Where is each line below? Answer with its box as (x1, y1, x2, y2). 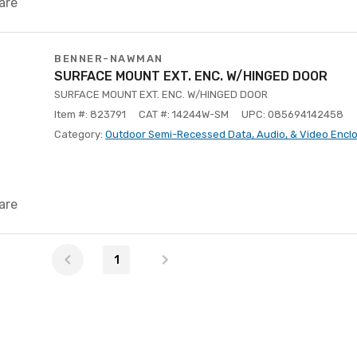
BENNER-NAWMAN (54, 53, 163, 65)
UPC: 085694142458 (241, 108, 343, 120)
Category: (54, 128, 105, 140)
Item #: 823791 (54, 108, 126, 120)
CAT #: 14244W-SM (139, 108, 229, 120)
